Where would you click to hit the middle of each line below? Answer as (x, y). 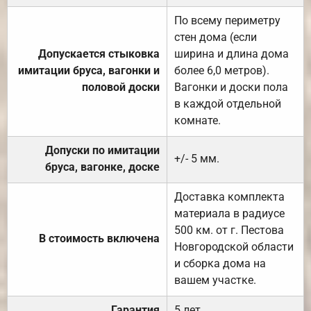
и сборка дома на (220, 263)
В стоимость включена (99, 238)
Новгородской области (234, 246)
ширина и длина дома (232, 53)
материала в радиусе (229, 213)
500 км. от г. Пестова (229, 230)
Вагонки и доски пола (231, 87)
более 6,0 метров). (222, 70)
